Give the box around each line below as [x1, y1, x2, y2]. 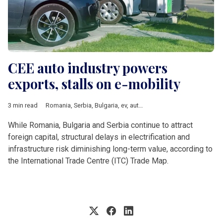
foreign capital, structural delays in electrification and [8, 132, 190, 142]
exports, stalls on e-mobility [8, 74, 180, 93]
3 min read [8, 101, 38, 109]
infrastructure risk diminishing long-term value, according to [8, 144, 213, 154]
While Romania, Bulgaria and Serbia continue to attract [8, 120, 193, 130]
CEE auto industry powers [8, 58, 167, 77]
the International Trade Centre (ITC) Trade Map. [8, 156, 168, 166]
